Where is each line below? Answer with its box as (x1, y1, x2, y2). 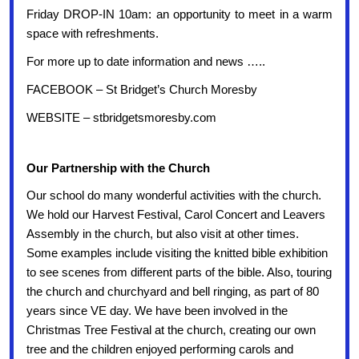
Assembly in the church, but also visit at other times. (26, 227, 299, 240)
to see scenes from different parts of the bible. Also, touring (26, 265, 332, 279)
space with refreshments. (26, 26, 159, 40)
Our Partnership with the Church (26, 161, 210, 175)
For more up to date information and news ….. (26, 54, 265, 68)
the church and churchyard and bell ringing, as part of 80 (26, 284, 319, 298)
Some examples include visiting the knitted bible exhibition (26, 246, 328, 260)
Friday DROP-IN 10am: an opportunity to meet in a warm (26, 7, 333, 21)
